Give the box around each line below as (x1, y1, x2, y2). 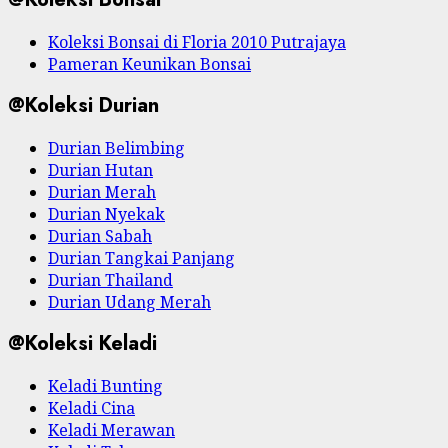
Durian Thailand (48, 268, 173, 291)
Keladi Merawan (48, 418, 175, 441)
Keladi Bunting (48, 374, 163, 397)
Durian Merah (48, 180, 156, 203)
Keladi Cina (48, 396, 135, 419)
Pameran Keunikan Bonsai (48, 52, 251, 75)
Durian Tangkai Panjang (48, 246, 235, 269)
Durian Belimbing (48, 136, 185, 159)
